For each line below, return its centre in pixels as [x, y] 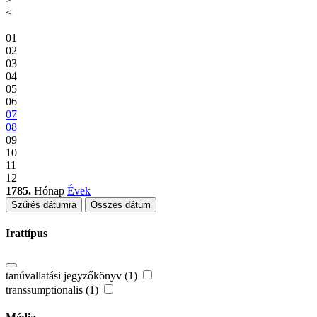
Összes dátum [121, 205]
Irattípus [27, 234]
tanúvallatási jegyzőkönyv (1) [73, 275]
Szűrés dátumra [44, 205]
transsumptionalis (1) [53, 289]
